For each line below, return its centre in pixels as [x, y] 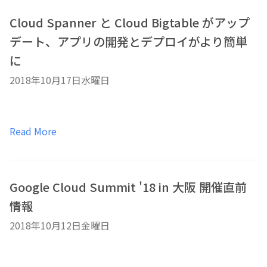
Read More [33, 131]
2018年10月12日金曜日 [60, 225]
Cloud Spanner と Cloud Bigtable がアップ [130, 22]
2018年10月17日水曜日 [60, 80]
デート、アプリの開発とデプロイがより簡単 [128, 41]
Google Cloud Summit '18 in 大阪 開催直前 [128, 187]
